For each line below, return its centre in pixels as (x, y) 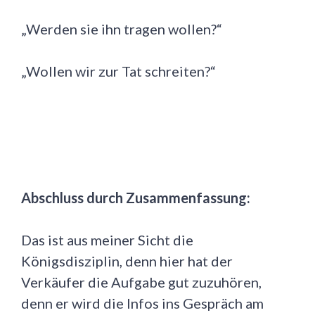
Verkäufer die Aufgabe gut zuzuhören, (141, 282)
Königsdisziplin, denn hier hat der (127, 261)
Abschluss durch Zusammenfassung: (136, 198)
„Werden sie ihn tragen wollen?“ (122, 29)
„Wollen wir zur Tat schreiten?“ (118, 71)
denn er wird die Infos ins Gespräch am (142, 303)
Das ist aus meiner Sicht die (107, 240)
